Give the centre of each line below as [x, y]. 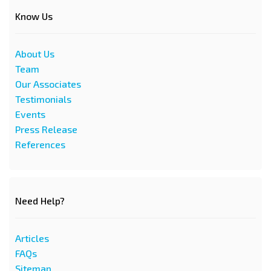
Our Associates [48, 83]
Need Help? [40, 200]
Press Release [46, 129]
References [40, 144]
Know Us [34, 16]
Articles [32, 238]
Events [30, 114]
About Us [35, 53]
